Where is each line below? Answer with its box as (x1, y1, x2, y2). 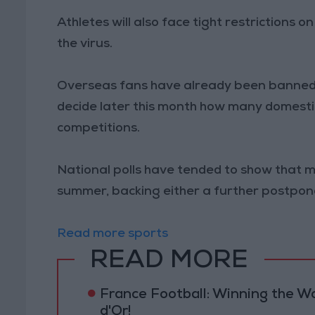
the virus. (57, 37, 113, 51)
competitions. (57, 122, 141, 135)
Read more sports (57, 227, 172, 240)
